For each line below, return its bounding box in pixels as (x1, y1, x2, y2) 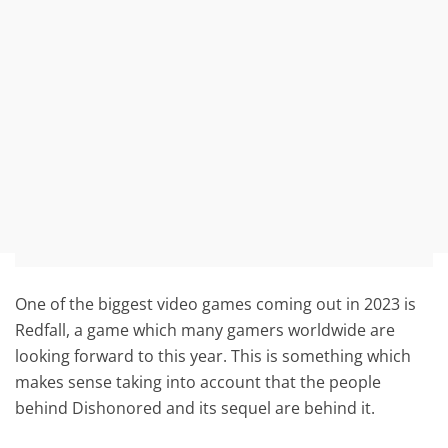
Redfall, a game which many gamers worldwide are (15, 318, 396, 341)
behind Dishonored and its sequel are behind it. (15, 396, 376, 419)
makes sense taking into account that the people (15, 370, 382, 393)
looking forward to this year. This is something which (15, 344, 412, 367)
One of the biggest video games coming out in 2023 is (15, 292, 417, 315)
